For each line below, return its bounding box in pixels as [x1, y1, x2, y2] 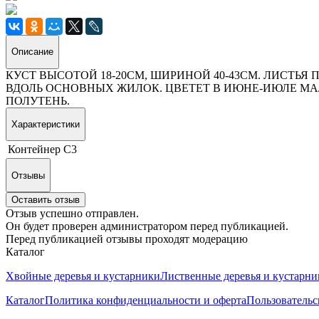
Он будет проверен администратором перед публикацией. [6, 219, 288, 232]
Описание [11, 46, 53, 58]
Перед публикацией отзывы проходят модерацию [6, 232, 248, 245]
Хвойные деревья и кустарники [6, 269, 160, 282]
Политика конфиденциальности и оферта [45, 293, 246, 306]
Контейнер [8, 143, 61, 156]
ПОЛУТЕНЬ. [6, 94, 70, 107]
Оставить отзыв [11, 194, 80, 205]
